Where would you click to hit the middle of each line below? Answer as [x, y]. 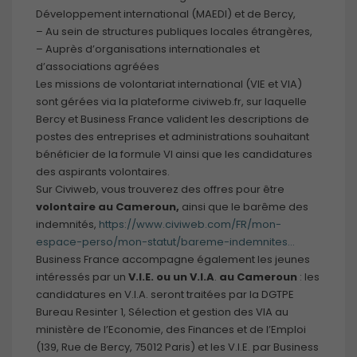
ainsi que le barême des [244, 207]
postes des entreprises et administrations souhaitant [173, 137]
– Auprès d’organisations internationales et [148, 49]
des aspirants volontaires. [103, 172]
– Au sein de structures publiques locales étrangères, [174, 32]
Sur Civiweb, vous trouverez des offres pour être [160, 190]
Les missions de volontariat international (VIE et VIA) [169, 84]
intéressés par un [82, 277]
